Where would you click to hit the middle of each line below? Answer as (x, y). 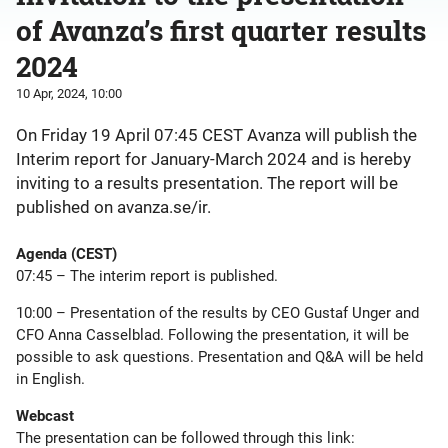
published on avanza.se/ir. (113, 207)
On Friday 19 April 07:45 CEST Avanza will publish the (216, 135)
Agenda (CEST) (66, 254)
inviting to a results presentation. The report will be (207, 183)
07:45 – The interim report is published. (147, 276)
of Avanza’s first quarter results (221, 30)
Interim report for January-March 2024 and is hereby (213, 159)
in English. (50, 379)
